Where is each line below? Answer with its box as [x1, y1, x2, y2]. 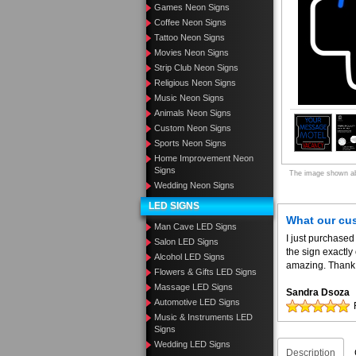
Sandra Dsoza [286, 287, 350, 298]
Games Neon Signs [154, 2, 230, 12]
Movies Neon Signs [154, 48, 229, 57]
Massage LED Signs [154, 282, 233, 292]
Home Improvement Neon [154, 153, 253, 163]
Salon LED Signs [154, 237, 219, 246]
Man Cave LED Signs [154, 222, 237, 231]
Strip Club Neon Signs [154, 63, 238, 72]
